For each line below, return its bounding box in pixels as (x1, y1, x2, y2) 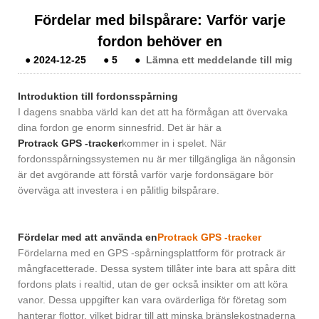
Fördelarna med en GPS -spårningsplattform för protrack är (18, 246, 286, 258)
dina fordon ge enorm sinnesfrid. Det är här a (18, 121, 221, 133)
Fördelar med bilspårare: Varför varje (33, 11, 286, 28)
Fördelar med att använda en (18, 231, 157, 243)
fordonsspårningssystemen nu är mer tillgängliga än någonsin (18, 152, 296, 164)
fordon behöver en (97, 33, 222, 49)
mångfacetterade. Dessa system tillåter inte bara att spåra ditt (18, 262, 296, 274)
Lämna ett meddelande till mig (145, 53, 293, 66)
